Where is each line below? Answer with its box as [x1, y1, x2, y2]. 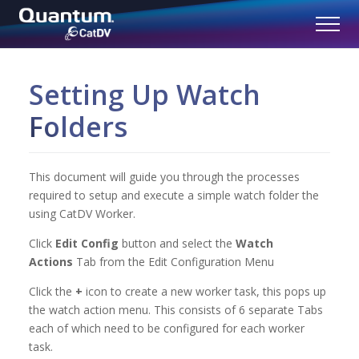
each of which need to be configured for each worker [29, 321, 305, 336]
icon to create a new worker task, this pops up [83, 284, 326, 299]
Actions [29, 254, 73, 269]
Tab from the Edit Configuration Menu [73, 254, 274, 269]
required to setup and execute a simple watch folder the [29, 188, 319, 203]
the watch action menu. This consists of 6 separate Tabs [29, 302, 323, 317]
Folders [29, 108, 127, 145]
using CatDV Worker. [29, 206, 135, 221]
